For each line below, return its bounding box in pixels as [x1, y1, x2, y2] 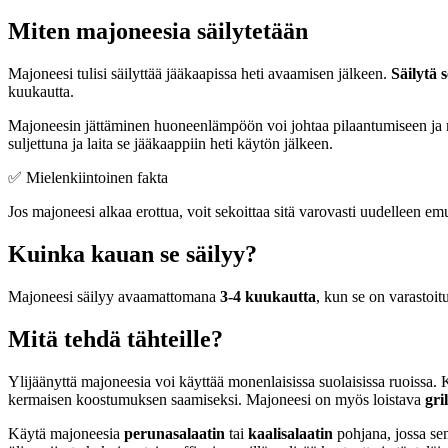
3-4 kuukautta [220, 288, 316, 306]
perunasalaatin [124, 424, 225, 442]
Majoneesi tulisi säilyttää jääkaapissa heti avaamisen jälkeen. [8, 65, 391, 83]
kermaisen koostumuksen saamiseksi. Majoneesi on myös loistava [8, 390, 425, 408]
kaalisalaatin [248, 424, 333, 442]
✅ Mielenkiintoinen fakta [8, 169, 168, 187]
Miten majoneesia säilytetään [8, 18, 308, 45]
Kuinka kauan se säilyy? [8, 241, 257, 268]
